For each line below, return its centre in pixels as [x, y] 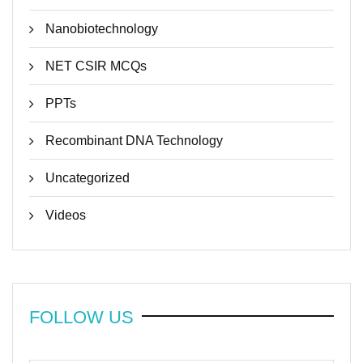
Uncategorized [88, 178]
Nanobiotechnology [102, 29]
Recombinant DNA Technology [134, 141]
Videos [66, 215]
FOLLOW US [81, 317]
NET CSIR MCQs [96, 66]
